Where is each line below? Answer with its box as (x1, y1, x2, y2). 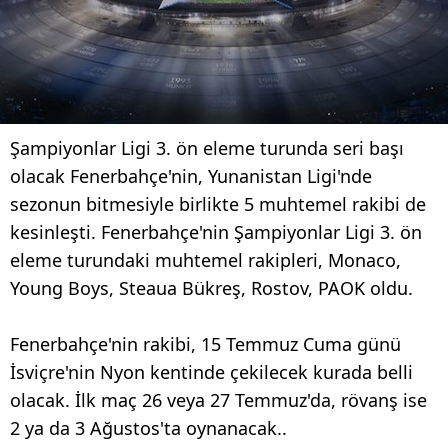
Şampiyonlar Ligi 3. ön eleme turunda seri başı (10, 135, 404, 160)
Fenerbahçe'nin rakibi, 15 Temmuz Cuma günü (10, 331, 401, 356)
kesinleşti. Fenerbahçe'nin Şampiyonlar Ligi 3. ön (10, 219, 422, 244)
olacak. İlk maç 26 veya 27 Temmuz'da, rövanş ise (10, 387, 427, 412)
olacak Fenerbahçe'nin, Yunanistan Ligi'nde (10, 163, 372, 188)
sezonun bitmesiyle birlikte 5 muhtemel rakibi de (10, 191, 426, 216)
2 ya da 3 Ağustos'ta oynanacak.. (10, 415, 287, 440)
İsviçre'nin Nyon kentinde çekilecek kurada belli (10, 359, 413, 384)
